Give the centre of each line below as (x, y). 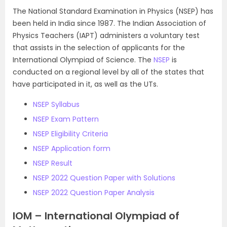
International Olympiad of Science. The (83, 60)
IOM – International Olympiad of (96, 216)
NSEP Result (53, 163)
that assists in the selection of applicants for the (99, 48)
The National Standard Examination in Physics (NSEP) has (113, 11)
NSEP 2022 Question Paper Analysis (94, 193)
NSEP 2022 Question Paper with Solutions (104, 178)
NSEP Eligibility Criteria (70, 134)
